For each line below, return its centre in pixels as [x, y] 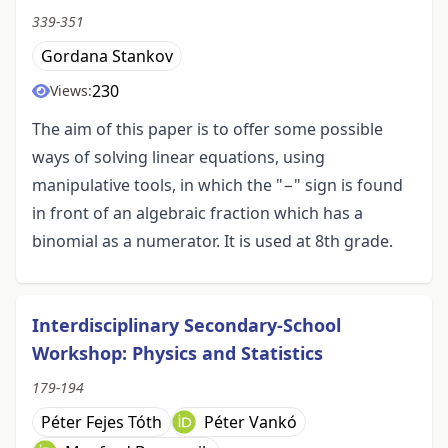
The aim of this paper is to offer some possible [207, 129]
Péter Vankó [250, 422]
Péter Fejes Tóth [101, 422]
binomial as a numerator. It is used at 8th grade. [212, 241]
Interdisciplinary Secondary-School [186, 325]
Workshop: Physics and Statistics [177, 353]
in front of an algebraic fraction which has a [197, 213]
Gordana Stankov [107, 56]
